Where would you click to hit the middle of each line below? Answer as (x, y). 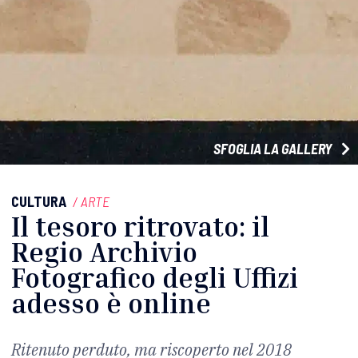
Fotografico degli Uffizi (155, 278)
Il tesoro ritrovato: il (140, 227)
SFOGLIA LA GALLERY (274, 149)
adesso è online (111, 304)
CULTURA (39, 202)
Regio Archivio (104, 253)
